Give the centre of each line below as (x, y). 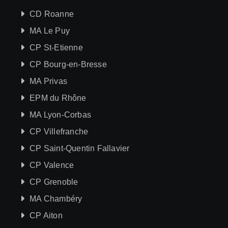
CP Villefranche (59, 131)
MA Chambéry (56, 198)
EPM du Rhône (58, 98)
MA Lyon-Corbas (61, 115)
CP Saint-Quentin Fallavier (80, 148)
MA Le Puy (50, 31)
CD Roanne (52, 14)
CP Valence (52, 165)
